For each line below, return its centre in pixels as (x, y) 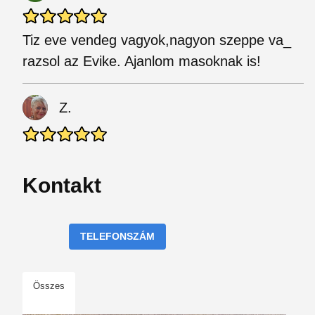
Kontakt (62, 185)
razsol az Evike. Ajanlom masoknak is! (142, 61)
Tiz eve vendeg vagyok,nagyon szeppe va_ (157, 40)
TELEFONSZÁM (117, 236)
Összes (49, 286)
